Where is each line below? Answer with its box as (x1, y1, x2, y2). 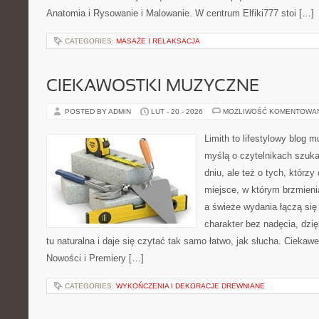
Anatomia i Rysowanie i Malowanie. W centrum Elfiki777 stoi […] (46, 8, 314, 19)
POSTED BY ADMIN (65, 108, 133, 115)
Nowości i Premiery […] (46, 253, 144, 263)
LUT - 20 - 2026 (151, 108, 203, 115)
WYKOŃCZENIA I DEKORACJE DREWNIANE (116, 282, 265, 290)
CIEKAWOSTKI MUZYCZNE (46, 79, 259, 95)
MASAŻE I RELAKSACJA (116, 37, 200, 45)
